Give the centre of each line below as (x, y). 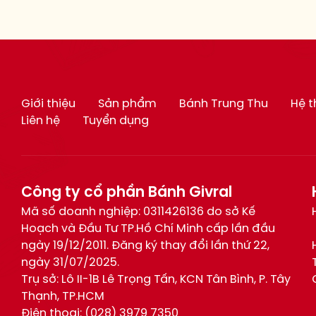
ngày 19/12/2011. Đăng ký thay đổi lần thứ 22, (146, 246)
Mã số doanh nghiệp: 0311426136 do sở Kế (139, 212)
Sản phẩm (128, 104)
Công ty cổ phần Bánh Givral (127, 193)
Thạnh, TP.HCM (63, 297)
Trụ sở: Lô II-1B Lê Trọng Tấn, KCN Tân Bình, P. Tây (156, 280)
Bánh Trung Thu (224, 104)
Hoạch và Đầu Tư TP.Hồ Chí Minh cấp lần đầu (148, 229)
